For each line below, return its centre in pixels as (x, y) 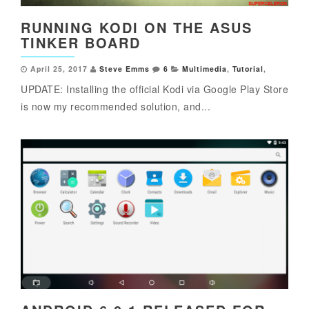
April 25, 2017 (59, 68)
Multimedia (205, 68)
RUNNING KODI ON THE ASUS (137, 27)
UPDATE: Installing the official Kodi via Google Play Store (154, 89)
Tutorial (248, 68)
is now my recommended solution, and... (116, 106)
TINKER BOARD (81, 42)
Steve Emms (124, 68)
